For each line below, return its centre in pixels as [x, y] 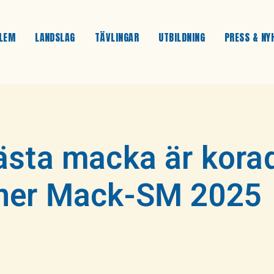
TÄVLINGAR [117, 37]
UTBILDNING [182, 37]
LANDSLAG [55, 37]
